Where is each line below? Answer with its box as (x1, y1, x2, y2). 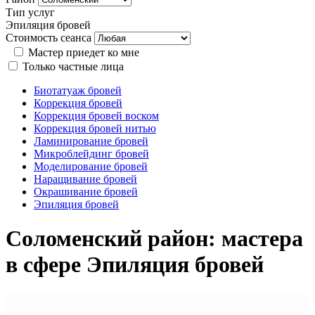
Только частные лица (22, 60, 124, 72)
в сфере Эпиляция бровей (6, 252, 264, 278)
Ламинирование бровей (34, 135, 148, 147)
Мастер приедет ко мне (28, 46, 139, 58)
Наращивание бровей (34, 173, 137, 185)
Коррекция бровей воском (34, 110, 159, 122)
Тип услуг (6, 6, 55, 18)
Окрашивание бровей (34, 186, 138, 198)
